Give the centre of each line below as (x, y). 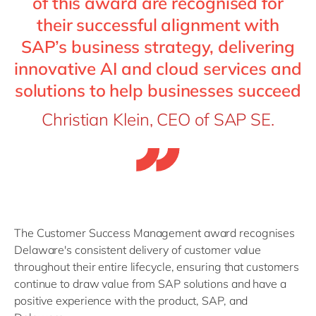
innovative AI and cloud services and (158, 68)
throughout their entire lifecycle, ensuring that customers (157, 267)
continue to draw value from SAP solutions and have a (150, 284)
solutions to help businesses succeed (158, 90)
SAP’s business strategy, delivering (158, 47)
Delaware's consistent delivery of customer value (138, 250)
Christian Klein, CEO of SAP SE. (158, 119)
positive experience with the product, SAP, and (131, 300)
